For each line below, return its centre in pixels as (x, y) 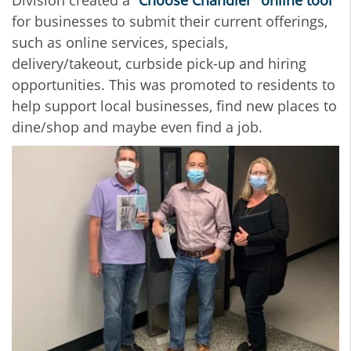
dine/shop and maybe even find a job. (137, 127)
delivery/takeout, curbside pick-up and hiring (159, 64)
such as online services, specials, (120, 43)
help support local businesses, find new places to (174, 106)
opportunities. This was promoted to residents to (174, 85)
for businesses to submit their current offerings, (170, 22)
